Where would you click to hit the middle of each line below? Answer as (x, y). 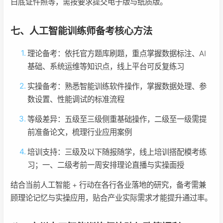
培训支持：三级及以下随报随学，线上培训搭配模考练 (117, 152)
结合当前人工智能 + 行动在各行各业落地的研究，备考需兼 (108, 185)
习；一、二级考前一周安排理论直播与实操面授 (106, 165)
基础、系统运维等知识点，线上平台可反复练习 (106, 67)
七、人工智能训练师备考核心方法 (81, 31)
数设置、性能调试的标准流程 (76, 100)
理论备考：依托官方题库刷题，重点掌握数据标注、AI (117, 54)
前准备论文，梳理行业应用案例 (80, 132)
